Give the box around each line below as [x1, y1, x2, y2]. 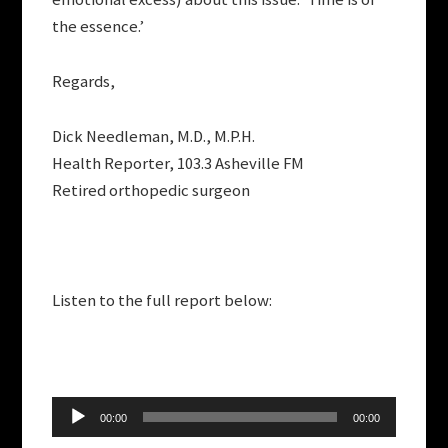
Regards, [52, 71, 116, 93]
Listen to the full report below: [52, 290, 273, 312]
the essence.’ [52, 16, 145, 38]
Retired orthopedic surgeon [52, 180, 251, 202]
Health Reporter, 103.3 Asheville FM [52, 153, 305, 175]
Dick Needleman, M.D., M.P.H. [52, 126, 256, 148]
